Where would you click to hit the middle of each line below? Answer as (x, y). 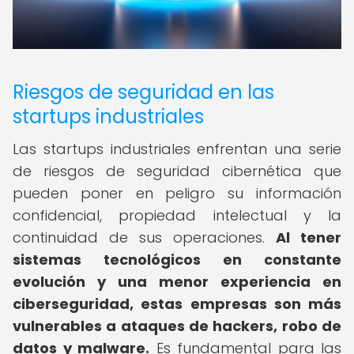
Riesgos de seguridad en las (143, 92)
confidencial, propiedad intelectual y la (177, 215)
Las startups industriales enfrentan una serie (177, 149)
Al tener (309, 237)
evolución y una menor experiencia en (177, 282)
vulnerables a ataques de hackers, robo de (177, 326)
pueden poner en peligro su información (177, 193)
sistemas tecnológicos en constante (177, 260)
